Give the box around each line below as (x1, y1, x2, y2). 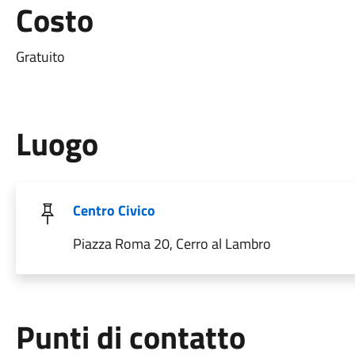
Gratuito (15, 46, 65, 67)
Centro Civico (72, 200, 155, 221)
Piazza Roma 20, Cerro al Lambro (72, 233, 271, 254)
